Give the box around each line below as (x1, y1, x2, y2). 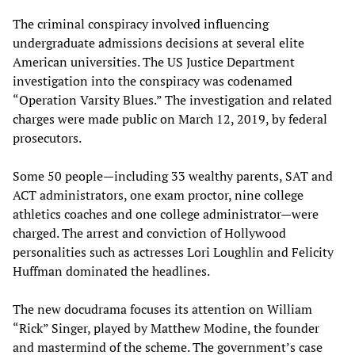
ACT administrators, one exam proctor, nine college (13, 185, 303, 204)
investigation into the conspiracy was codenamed (13, 71, 292, 90)
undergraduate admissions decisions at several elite (13, 33, 304, 52)
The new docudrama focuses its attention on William (13, 300, 312, 318)
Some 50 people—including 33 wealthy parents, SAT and (13, 166, 333, 185)
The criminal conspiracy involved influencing (13, 14, 269, 32)
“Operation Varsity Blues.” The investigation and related (13, 90, 332, 109)
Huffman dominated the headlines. (13, 261, 210, 280)
